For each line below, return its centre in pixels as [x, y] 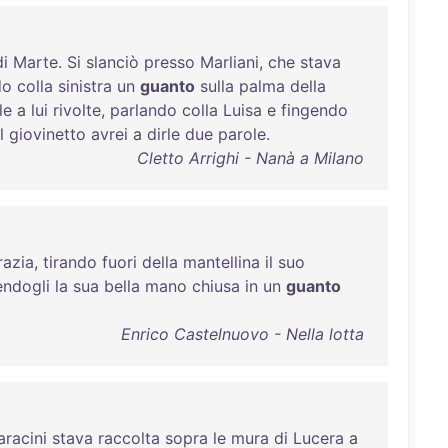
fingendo [314, 110]
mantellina [221, 262]
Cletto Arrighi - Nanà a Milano [250, 158]
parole [242, 134]
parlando [143, 110]
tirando [70, 262]
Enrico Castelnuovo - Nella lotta [242, 334]
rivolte [77, 110]
